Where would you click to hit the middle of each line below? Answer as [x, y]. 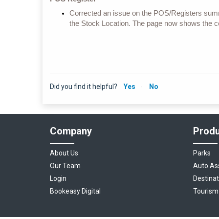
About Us [64, 153]
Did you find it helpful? [84, 87]
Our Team [65, 166]
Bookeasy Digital [75, 191]
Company [71, 131]
